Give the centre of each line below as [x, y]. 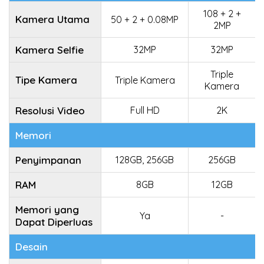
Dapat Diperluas [54, 222]
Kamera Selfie [49, 50]
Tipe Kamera [46, 80]
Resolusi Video [50, 110]
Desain [32, 247]
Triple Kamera [145, 80]
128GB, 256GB [145, 160]
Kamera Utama [52, 19]
